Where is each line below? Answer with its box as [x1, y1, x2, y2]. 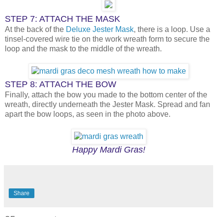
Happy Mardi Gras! [72, 144, 145, 155]
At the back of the [5, 25, 66, 33]
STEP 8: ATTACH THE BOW [5, 79, 116, 89]
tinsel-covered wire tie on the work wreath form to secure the [5, 34, 210, 43]
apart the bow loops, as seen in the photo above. [5, 109, 172, 118]
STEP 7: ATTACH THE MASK [5, 14, 120, 24]
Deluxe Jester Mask [66, 25, 134, 33]
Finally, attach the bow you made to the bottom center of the [5, 90, 207, 99]
